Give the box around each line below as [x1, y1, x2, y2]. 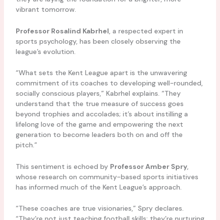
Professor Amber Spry [110, 162, 187, 171]
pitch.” [15, 140, 37, 150]
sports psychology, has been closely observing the [15, 36, 181, 46]
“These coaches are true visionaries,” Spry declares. [15, 203, 184, 213]
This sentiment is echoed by [15, 162, 110, 171]
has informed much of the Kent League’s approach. [15, 182, 182, 192]
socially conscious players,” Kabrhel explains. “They [15, 89, 181, 98]
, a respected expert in [109, 26, 183, 35]
